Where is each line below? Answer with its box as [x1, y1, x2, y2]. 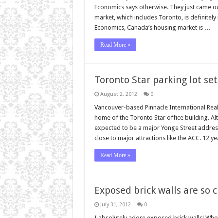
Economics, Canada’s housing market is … [94, 23, 211, 31]
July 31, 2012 [100, 201, 131, 208]
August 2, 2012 [100, 91, 137, 97]
